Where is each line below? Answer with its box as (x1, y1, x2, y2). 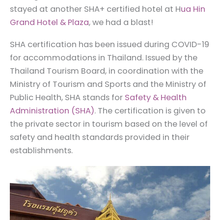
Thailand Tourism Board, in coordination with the (10, 65, 203, 77)
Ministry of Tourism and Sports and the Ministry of (10, 78, 206, 90)
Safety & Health (125, 91, 187, 103)
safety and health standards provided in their (10, 131, 190, 143)
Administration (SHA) (10, 105, 94, 116)
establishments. (10, 144, 73, 156)
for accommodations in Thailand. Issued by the (10, 52, 197, 63)
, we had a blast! (89, 16, 153, 28)
